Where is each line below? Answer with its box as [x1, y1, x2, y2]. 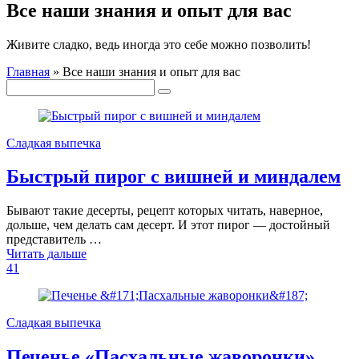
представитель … [6, 232, 102, 247]
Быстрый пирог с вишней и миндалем [6, 166, 341, 188]
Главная [6, 64, 50, 79]
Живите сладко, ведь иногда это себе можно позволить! [6, 37, 311, 51]
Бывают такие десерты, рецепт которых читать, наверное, [6, 204, 323, 218]
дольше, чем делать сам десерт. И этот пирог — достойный [6, 218, 330, 232]
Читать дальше [6, 247, 87, 261]
